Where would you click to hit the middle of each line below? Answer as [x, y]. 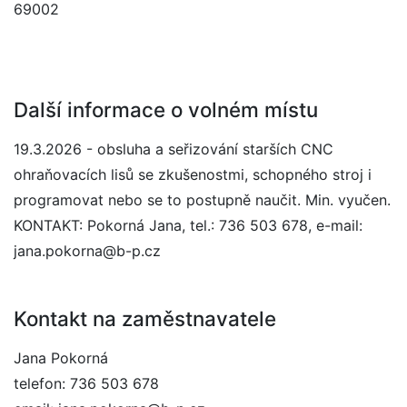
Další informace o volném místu [166, 109]
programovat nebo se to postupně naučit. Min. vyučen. [202, 200]
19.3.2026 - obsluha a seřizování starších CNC [174, 149]
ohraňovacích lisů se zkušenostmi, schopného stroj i [193, 174]
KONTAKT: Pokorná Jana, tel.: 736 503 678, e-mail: [188, 225]
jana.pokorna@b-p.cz [87, 251]
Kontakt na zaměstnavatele [145, 318]
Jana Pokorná [61, 358]
